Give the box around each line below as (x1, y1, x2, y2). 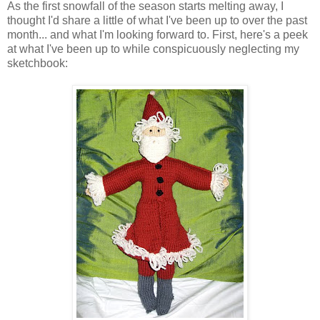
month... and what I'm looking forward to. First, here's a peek (7, 29, 308, 41)
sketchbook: (7, 57, 68, 70)
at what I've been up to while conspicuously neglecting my (7, 43, 299, 56)
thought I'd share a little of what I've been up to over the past (7, 14, 307, 27)
